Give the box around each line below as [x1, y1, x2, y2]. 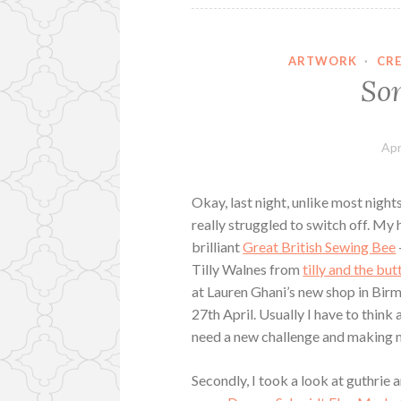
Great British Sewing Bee [243, 238, 397, 256]
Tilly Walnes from [192, 260, 303, 278]
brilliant [192, 238, 243, 256]
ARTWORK [287, 53, 357, 68]
